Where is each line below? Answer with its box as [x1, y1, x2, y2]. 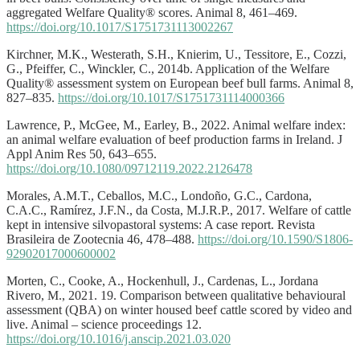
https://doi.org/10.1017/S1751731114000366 [58, 90, 284, 104]
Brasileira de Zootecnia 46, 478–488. [6, 231, 198, 246]
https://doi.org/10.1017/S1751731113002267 [6, 19, 233, 34]
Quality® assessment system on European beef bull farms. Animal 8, [6, 76, 354, 90]
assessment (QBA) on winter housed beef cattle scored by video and [6, 302, 352, 317]
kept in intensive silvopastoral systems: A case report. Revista [6, 217, 315, 231]
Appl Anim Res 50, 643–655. [6, 146, 157, 161]
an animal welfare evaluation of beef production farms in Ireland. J [6, 132, 342, 146]
